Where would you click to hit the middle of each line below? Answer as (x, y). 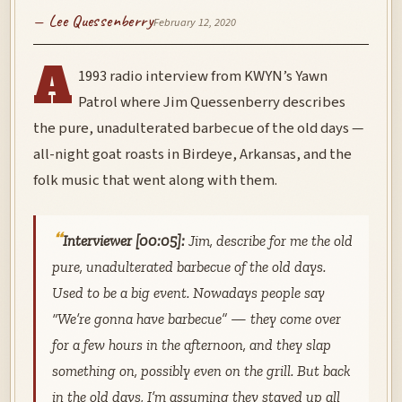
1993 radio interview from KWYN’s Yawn (203, 77)
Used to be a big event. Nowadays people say (188, 292)
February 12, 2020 (194, 23)
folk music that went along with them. (155, 181)
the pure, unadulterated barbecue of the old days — (198, 129)
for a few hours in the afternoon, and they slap (191, 344)
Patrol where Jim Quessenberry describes (212, 103)
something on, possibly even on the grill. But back (201, 370)
